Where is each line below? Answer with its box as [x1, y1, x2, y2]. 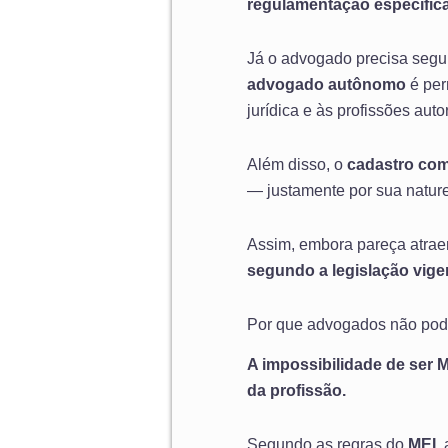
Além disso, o [247, 155, 347, 173]
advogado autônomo [247, 75, 406, 93]
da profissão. [247, 382, 346, 400]
